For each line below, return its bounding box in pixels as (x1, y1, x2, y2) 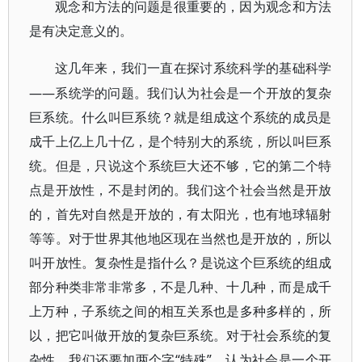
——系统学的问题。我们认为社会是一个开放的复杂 (29, 84, 332, 102)
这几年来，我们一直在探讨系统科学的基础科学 (55, 61, 332, 75)
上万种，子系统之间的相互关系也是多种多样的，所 (29, 302, 332, 320)
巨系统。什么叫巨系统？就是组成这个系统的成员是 (29, 108, 332, 126)
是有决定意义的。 (29, 24, 133, 38)
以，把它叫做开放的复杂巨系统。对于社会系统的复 (29, 326, 332, 344)
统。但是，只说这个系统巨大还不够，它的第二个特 (29, 157, 332, 175)
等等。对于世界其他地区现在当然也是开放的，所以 (29, 229, 332, 247)
